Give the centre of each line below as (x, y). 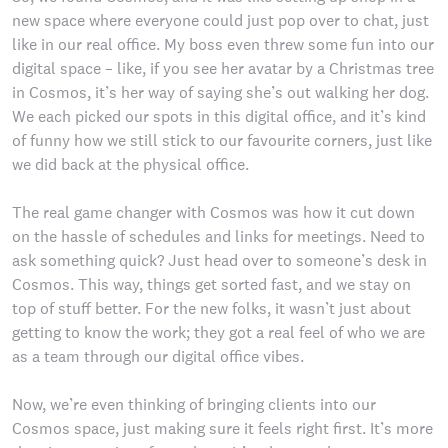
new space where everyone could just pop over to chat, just (220, 20)
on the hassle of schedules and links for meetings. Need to (218, 236)
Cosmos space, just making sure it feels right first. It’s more (222, 428)
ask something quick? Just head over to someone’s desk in (219, 260)
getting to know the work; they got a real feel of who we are (218, 332)
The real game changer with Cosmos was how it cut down (213, 212)
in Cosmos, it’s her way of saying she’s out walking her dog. (220, 92)
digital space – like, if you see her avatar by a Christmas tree (223, 68)
